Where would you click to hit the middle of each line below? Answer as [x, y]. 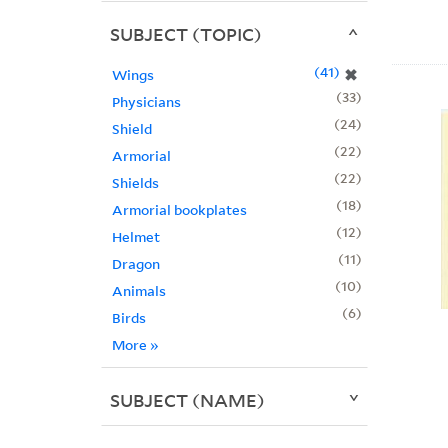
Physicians [146, 102]
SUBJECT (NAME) [187, 400]
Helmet [135, 237]
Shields [135, 183]
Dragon [135, 264]
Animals [138, 291]
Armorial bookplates [179, 210]
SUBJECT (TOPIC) [185, 34]
